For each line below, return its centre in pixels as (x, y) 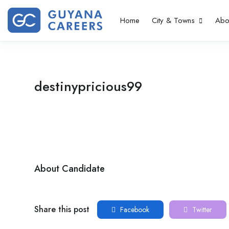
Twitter (201, 210)
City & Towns (175, 20)
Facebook (134, 210)
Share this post (62, 209)
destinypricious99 (88, 86)
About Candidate (70, 169)
